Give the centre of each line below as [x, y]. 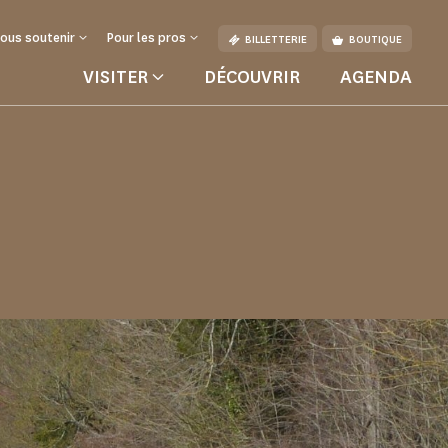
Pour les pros [146, 37]
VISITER [115, 77]
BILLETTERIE [276, 40]
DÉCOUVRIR [252, 77]
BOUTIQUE [375, 40]
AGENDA [376, 77]
